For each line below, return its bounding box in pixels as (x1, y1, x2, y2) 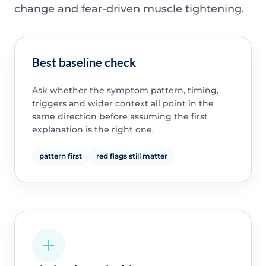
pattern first (39, 151, 82, 161)
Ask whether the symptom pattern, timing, (31, 85, 218, 96)
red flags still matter (96, 151, 167, 161)
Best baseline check (31, 55, 136, 70)
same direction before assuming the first (31, 111, 208, 122)
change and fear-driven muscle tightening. (14, 2, 244, 15)
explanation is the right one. (31, 124, 154, 135)
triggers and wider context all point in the (31, 98, 214, 109)
